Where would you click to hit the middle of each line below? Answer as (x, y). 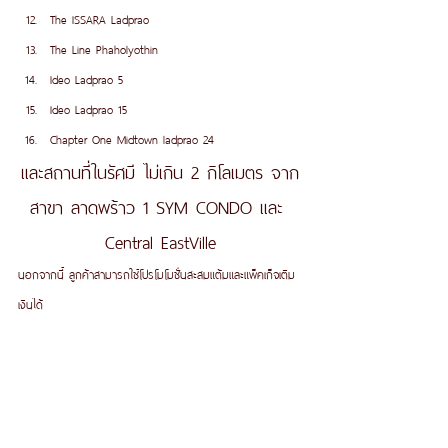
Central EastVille (160, 240)
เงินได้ (30, 303)
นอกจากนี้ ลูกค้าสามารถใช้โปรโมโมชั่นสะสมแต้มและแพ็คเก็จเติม (156, 273)
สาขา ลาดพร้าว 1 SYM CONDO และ (160, 205)
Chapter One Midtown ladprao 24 (132, 138)
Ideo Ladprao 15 (88, 108)
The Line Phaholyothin (106, 48)
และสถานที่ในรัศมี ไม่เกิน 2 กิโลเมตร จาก (160, 170)
